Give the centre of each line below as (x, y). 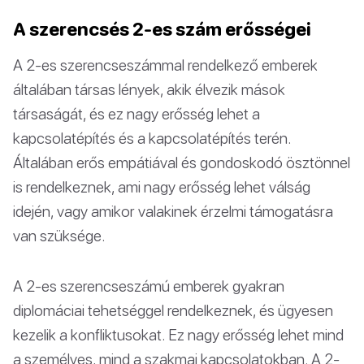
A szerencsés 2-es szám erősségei (162, 28)
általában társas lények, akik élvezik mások (149, 89)
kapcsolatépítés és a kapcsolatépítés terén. (152, 137)
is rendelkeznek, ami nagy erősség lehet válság (162, 186)
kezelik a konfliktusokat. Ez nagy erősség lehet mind (178, 334)
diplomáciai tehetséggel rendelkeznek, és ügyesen (173, 310)
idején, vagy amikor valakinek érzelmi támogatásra (173, 210)
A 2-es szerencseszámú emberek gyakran (149, 285)
